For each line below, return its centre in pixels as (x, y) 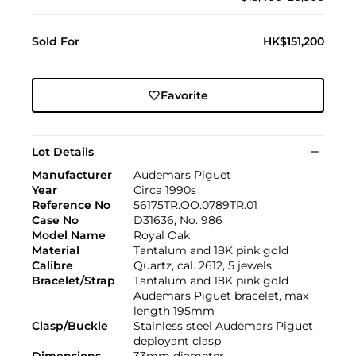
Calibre (52, 265)
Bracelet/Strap (74, 280)
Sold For (56, 41)
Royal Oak (162, 235)
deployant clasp (177, 341)
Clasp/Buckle (70, 325)
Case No (55, 220)
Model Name (69, 235)
